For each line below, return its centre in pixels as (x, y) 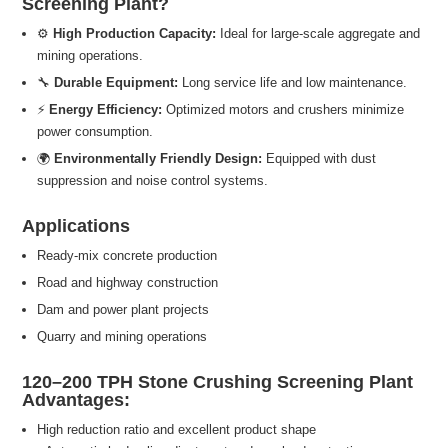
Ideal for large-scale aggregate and (318, 34)
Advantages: (76, 400)
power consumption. (95, 132)
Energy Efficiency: (106, 110)
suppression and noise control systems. (153, 181)
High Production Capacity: (135, 34)
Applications (76, 226)
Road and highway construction (128, 283)
